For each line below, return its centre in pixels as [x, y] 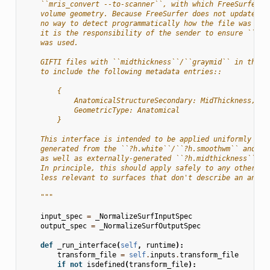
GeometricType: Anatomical [101, 110]
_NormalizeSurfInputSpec [143, 216]
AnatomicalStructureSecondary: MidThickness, [139, 100]
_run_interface [86, 245]
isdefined [105, 264]
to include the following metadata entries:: [122, 71]
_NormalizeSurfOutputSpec [150, 226]
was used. [51, 42]
